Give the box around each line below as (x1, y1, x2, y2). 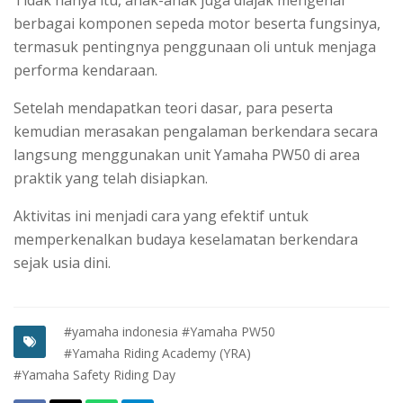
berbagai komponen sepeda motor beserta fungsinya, (13, 13, 381, 34)
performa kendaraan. (13, 60, 161, 81)
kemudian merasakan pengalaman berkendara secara (13, 121, 378, 142)
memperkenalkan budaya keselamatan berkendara (13, 229, 358, 250)
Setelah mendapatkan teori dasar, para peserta (13, 98, 333, 119)
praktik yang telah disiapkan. (13, 168, 211, 189)
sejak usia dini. (13, 253, 111, 273)
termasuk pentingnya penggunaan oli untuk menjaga (13, 37, 376, 58)
